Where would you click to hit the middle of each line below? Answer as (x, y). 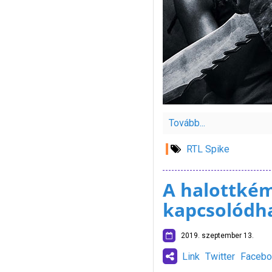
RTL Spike (208, 149)
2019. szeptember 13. (214, 236)
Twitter (220, 257)
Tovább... (187, 123)
